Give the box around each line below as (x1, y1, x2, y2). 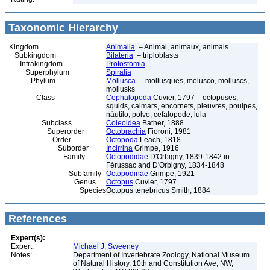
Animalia (106, 43, 135, 51)
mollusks (106, 85, 135, 93)
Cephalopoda (106, 93, 151, 102)
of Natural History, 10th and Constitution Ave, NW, (73, 259, 233, 268)
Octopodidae (106, 152, 148, 161)
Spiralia (106, 68, 131, 77)
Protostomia (106, 60, 145, 68)
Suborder (9, 144, 89, 152)
